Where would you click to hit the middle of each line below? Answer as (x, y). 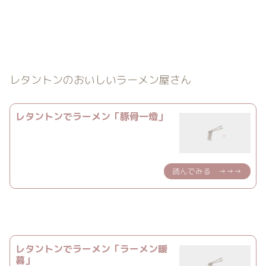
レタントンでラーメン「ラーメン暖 (92, 248)
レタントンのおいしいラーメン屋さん (100, 80)
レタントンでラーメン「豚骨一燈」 (92, 117)
